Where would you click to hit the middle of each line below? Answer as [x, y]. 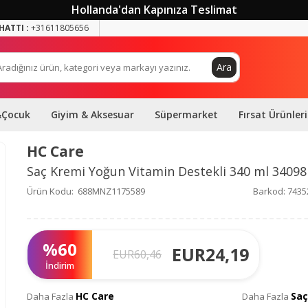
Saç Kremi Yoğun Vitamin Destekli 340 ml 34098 [167, 171]
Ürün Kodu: [50, 191]
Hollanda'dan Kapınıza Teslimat [154, 10]
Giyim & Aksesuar [92, 114]
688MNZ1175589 [111, 191]
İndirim [60, 265]
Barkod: [269, 191]
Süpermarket [186, 114]
